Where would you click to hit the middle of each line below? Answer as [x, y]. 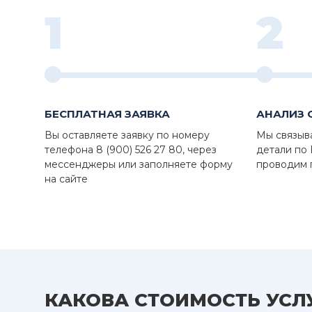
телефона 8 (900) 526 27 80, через [131, 150]
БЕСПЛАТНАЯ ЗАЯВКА [107, 114]
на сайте [66, 179]
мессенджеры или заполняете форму [139, 165]
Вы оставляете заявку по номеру [127, 135]
